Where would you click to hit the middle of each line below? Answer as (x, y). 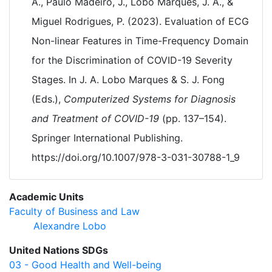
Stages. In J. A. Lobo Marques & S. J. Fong (128, 80)
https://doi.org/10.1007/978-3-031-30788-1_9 (136, 157)
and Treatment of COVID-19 (95, 118)
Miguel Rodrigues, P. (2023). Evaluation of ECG (140, 21)
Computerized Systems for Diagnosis (150, 99)
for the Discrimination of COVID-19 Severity (132, 60)
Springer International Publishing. (107, 138)
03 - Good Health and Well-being (85, 265)
